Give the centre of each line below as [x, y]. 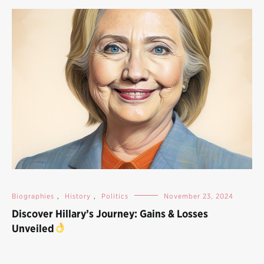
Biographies [33, 196]
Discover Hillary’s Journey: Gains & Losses [110, 213]
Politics [115, 196]
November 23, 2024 [199, 196]
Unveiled [33, 228]
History [78, 196]
